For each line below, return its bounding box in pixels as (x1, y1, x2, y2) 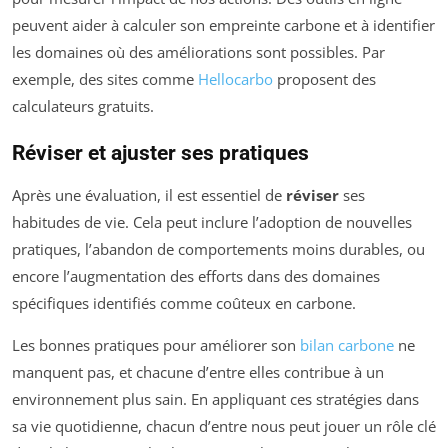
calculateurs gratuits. (12, 96, 154, 117)
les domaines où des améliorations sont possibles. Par (12, 42, 385, 63)
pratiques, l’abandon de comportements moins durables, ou (12, 239, 425, 260)
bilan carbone (300, 335, 394, 356)
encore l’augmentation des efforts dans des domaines (12, 266, 380, 287)
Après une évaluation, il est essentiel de (12, 185, 286, 206)
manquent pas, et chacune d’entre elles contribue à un (12, 362, 384, 383)
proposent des (273, 69, 376, 90)
